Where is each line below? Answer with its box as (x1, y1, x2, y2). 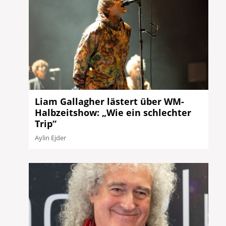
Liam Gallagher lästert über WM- (35, 95, 185, 108)
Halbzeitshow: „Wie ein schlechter (35, 106, 192, 119)
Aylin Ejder (35, 133, 67, 143)
